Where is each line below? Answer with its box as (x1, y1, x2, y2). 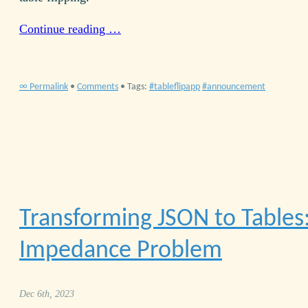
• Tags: (120, 82, 149, 93)
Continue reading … (19, 21, 121, 36)
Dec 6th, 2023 (19, 288, 74, 300)
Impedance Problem (19, 239, 222, 264)
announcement (207, 82, 265, 93)
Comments (77, 82, 118, 93)
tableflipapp (154, 82, 200, 93)
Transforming (19, 207, 157, 232)
